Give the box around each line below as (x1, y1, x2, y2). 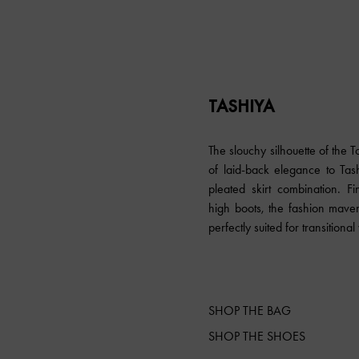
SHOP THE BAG (208, 302, 292, 318)
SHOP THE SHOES (208, 328, 306, 344)
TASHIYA (208, 94, 275, 118)
